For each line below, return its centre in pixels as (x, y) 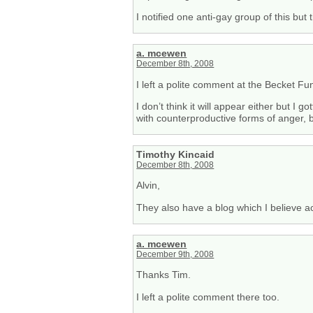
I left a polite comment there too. (208, 297)
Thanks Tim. (164, 275)
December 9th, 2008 (175, 254)
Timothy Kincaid (176, 155)
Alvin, (148, 185)
